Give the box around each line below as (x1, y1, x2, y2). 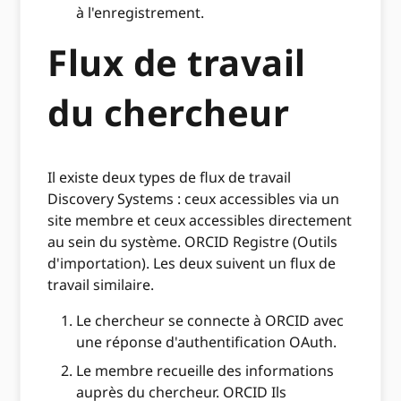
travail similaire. (47, 275, 158, 295)
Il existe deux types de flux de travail (47, 167, 292, 188)
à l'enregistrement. (76, 3, 209, 23)
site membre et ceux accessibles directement (47, 210, 353, 231)
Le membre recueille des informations (76, 361, 335, 381)
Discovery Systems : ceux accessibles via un (47, 189, 340, 209)
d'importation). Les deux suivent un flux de (47, 253, 337, 274)
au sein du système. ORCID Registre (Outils (47, 232, 338, 252)
